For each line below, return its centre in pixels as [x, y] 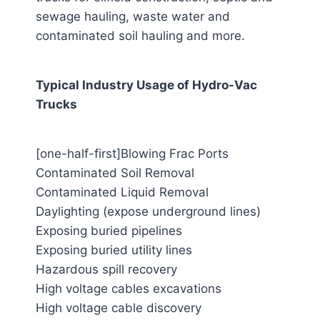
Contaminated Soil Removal [115, 173]
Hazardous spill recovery [106, 269]
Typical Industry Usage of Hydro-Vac [146, 85]
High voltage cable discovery [119, 308]
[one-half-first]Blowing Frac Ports [132, 154]
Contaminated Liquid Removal [122, 192]
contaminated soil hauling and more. [140, 36]
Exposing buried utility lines [114, 250]
